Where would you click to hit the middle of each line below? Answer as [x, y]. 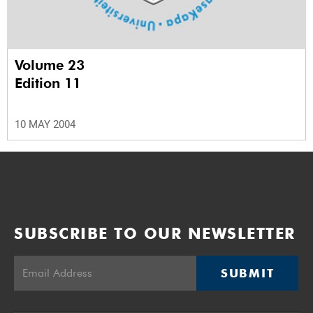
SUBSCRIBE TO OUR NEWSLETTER [155, 233]
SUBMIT [248, 273]
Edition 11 [48, 83]
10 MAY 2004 [45, 124]
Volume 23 [52, 65]
